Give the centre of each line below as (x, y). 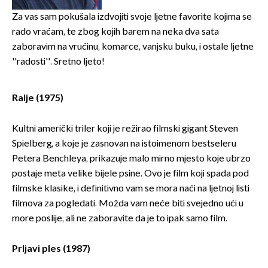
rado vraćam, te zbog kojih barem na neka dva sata (115, 32)
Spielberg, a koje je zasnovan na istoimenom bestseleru (124, 144)
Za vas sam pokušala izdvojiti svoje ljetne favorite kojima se (132, 17)
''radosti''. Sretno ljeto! (58, 62)
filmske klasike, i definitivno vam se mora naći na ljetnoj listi (131, 189)
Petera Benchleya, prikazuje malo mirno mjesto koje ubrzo (131, 159)
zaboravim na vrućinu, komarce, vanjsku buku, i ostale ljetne (133, 47)
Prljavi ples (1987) (51, 249)
